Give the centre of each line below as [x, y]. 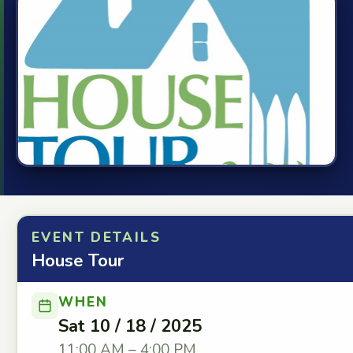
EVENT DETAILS [96, 238]
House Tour [78, 261]
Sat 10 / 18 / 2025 [130, 326]
